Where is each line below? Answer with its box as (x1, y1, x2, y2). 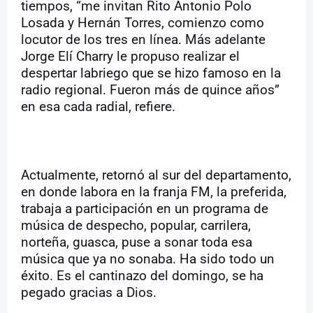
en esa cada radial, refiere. (21, 99, 175, 115)
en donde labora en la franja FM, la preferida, (21, 184, 286, 201)
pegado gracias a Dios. (21, 285, 156, 301)
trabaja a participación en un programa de (21, 201, 268, 217)
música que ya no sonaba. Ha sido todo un (21, 252, 275, 268)
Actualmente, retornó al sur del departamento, (21, 168, 291, 184)
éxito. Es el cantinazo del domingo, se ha (21, 268, 263, 284)
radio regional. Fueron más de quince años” (21, 82, 279, 99)
